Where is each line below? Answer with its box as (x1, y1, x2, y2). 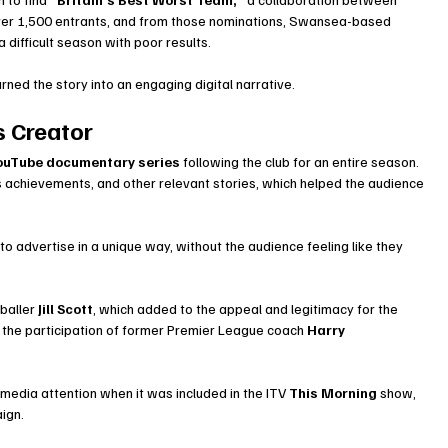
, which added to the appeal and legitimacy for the (93, 300, 402, 318)
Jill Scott (38, 300, 94, 318)
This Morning (289, 384, 378, 402)
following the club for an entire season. (180, 153, 423, 171)
